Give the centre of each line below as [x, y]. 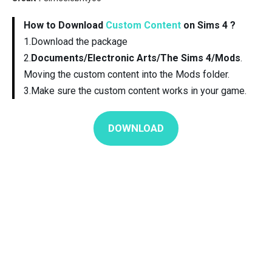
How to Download [65, 25]
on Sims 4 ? [208, 25]
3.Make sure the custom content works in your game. [135, 91]
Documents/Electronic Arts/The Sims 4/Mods [136, 58]
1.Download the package [76, 42]
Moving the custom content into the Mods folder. [127, 75]
